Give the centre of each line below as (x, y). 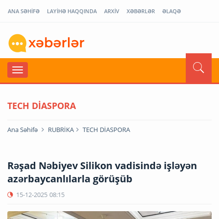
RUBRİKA (61, 129)
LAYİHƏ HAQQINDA (72, 11)
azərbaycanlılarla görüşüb (70, 178)
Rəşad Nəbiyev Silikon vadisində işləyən (102, 165)
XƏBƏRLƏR (141, 11)
